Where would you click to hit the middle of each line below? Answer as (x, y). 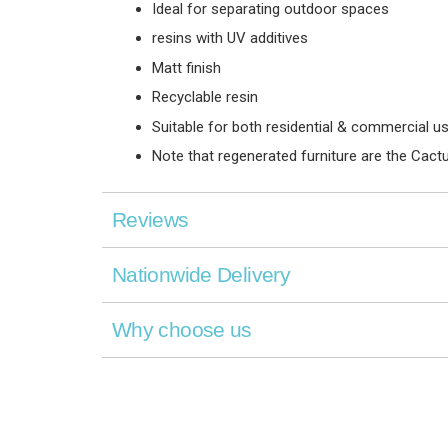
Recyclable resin (205, 97)
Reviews (150, 220)
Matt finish (186, 67)
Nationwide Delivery (201, 275)
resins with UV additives (230, 38)
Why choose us (182, 330)
